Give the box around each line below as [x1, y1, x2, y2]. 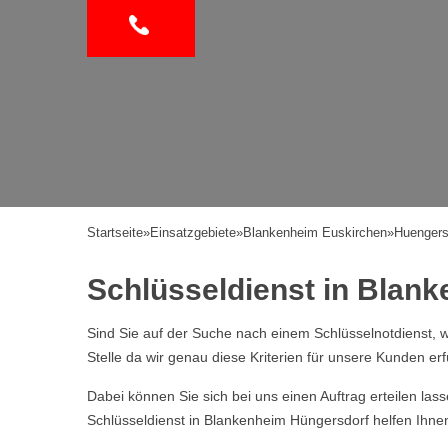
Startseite [87, 225, 143, 240]
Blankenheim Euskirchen [243, 225, 387, 240]
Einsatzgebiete [150, 225, 236, 240]
